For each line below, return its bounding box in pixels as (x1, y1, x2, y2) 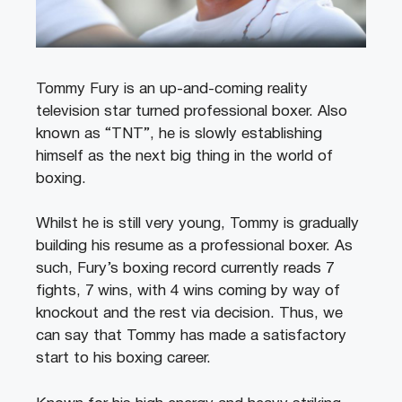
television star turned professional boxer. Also (36, 104, 347, 118)
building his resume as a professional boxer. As (36, 240, 353, 254)
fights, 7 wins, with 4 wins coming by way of (36, 284, 340, 299)
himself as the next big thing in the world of (36, 149, 333, 163)
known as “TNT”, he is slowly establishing (36, 127, 322, 141)
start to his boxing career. (36, 352, 215, 366)
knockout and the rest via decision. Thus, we (36, 307, 343, 321)
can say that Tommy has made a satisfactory (36, 329, 346, 344)
